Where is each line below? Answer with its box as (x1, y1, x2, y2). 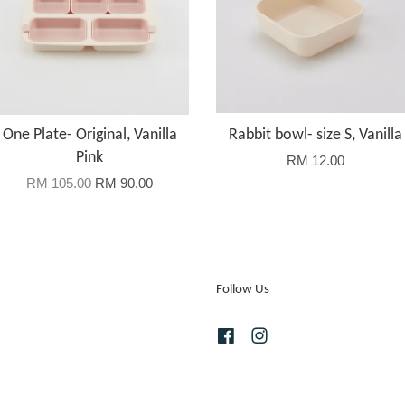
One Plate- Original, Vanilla (2, 126, 177, 144)
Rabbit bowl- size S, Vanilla (229, 126, 402, 144)
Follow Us (216, 282, 269, 297)
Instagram (269, 327, 329, 344)
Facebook (236, 327, 295, 344)
